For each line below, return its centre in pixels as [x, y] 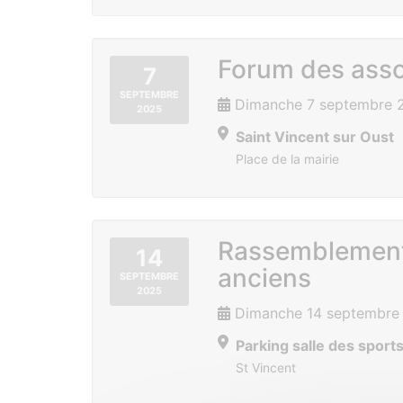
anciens [264, 278]
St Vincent [266, 368]
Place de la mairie [287, 159]
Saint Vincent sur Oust [315, 137]
